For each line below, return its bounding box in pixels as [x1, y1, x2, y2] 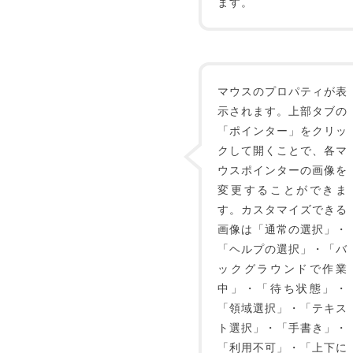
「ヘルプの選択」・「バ [217, 240, 347, 256]
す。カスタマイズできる [217, 201, 347, 217]
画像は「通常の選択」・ [217, 221, 347, 236]
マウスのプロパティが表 [217, 83, 347, 98]
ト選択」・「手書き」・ [217, 319, 347, 335]
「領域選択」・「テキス [217, 299, 347, 315]
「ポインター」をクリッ [217, 122, 347, 138]
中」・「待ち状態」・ [217, 280, 347, 295]
